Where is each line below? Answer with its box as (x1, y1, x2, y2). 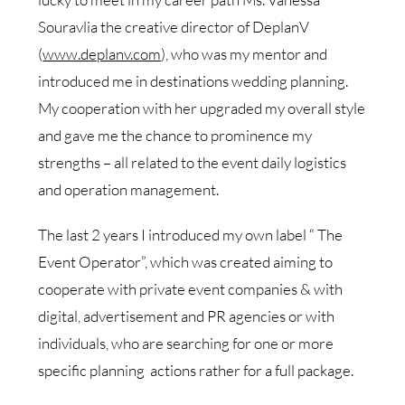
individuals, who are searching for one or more (38, 333, 334, 353)
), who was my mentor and (161, 43, 328, 63)
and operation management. (38, 179, 220, 199)
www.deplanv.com (42, 43, 162, 63)
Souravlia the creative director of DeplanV (38, 16, 310, 36)
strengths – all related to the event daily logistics (38, 152, 347, 172)
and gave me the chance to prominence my (38, 125, 313, 145)
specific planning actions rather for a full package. (38, 360, 354, 380)
